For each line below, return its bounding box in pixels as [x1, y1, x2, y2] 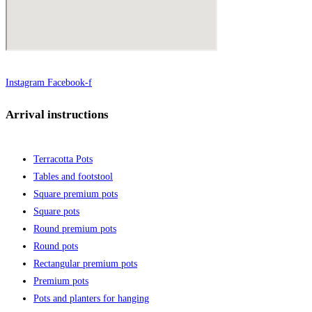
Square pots [33, 205, 79, 217]
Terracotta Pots [33, 153, 93, 164]
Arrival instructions [6, 108, 109, 122]
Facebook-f [47, 77, 92, 88]
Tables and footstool [33, 171, 113, 182]
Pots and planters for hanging [33, 292, 149, 304]
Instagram [6, 77, 45, 88]
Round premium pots [33, 223, 116, 234]
